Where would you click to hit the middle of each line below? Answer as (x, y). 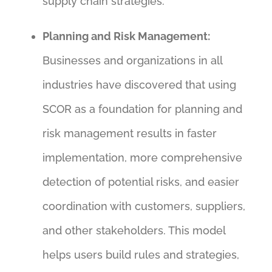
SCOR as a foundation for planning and (142, 109)
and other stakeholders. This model (134, 231)
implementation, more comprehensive (142, 158)
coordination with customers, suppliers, (144, 206)
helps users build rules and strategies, (141, 255)
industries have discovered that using (139, 85)
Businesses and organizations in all (132, 61)
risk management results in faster (129, 134)
